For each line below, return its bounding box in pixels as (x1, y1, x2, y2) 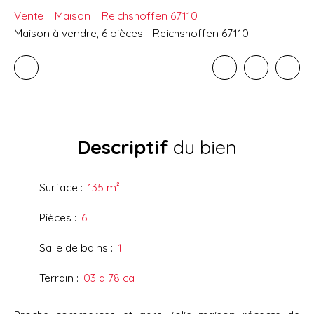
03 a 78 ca (83, 271, 135, 285)
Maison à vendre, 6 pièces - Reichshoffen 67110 (14, 26, 249, 41)
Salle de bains (39, 240, 108, 255)
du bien (168, 135, 237, 160)
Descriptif (77, 135, 168, 160)
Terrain (39, 271, 74, 285)
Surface (39, 180, 78, 195)
